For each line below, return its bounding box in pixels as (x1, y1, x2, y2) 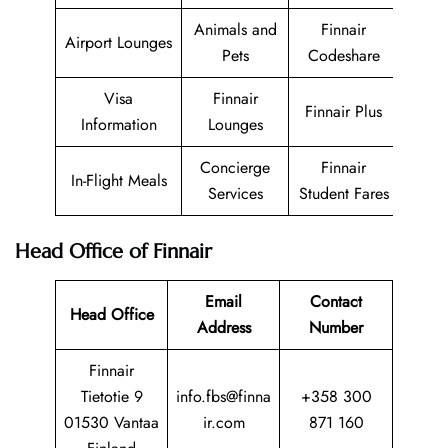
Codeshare (307, 43, 380, 67)
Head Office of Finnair (15, 238, 212, 264)
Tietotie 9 (80, 384, 143, 408)
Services (207, 181, 263, 205)
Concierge (200, 155, 270, 179)
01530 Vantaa (64, 410, 159, 434)
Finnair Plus (305, 99, 382, 123)
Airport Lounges (65, 30, 172, 54)
